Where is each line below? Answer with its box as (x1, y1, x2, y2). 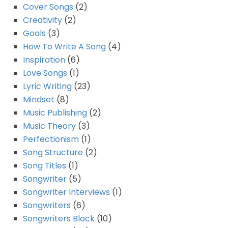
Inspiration (23, 54, 65, 66)
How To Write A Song (23, 41, 106, 53)
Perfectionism (23, 133, 79, 146)
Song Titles (23, 160, 66, 172)
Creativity (23, 14, 62, 26)
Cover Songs (23, 1, 73, 13)
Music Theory (23, 120, 76, 132)
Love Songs (23, 67, 67, 79)
